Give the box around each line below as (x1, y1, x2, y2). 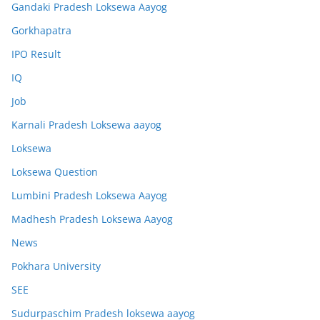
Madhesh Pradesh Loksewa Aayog (11, 212, 173, 226)
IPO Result (11, 47, 61, 61)
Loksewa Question (11, 165, 98, 179)
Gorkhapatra (11, 24, 71, 38)
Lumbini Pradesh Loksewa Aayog (11, 189, 167, 203)
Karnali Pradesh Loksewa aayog (11, 118, 161, 132)
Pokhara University (11, 259, 101, 274)
